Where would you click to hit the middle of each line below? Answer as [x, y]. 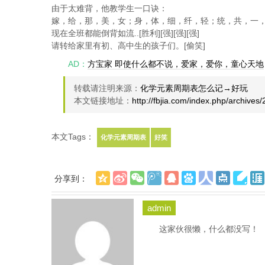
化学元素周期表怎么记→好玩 [194, 88]
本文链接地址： [103, 101]
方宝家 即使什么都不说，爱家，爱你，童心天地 [176, 64]
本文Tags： [74, 137]
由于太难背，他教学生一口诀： [109, 9]
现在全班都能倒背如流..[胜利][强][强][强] [125, 33]
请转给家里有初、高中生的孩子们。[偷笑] [128, 46]
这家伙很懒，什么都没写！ [209, 229]
